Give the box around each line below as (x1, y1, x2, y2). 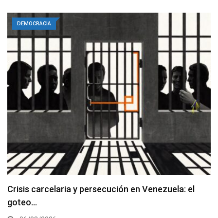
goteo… (7, 197, 37, 208)
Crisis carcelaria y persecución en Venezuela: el (7, 184, 195, 195)
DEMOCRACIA (17, 20, 51, 27)
